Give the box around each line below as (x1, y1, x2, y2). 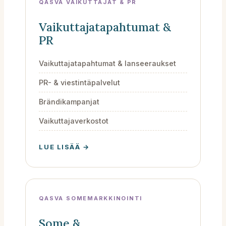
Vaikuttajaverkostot (39, 116, 109, 125)
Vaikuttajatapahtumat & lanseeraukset (39, 59, 177, 68)
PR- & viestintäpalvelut (39, 78, 121, 87)
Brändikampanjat (39, 97, 100, 106)
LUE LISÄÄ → (39, 142, 90, 151)
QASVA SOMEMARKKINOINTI (39, 194, 143, 202)
